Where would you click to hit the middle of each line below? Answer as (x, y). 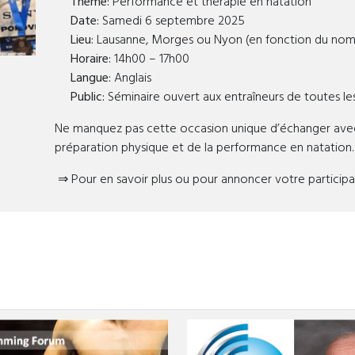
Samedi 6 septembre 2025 (172, 21)
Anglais (131, 78)
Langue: (83, 78)
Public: (80, 97)
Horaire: (83, 59)
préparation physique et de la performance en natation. (204, 148)
